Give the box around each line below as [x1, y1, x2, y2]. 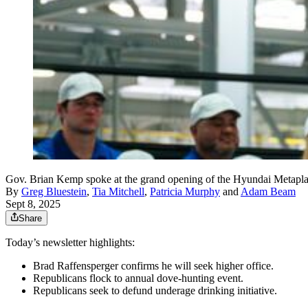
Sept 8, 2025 [5, 198, 60, 210]
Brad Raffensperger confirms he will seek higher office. [33, 260, 274, 272]
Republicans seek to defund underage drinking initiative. [33, 285, 277, 297]
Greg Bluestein [21, 186, 87, 198]
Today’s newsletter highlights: [5, 236, 135, 249]
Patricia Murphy [150, 186, 220, 198]
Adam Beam [241, 186, 296, 198]
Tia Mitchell [92, 186, 144, 198]
